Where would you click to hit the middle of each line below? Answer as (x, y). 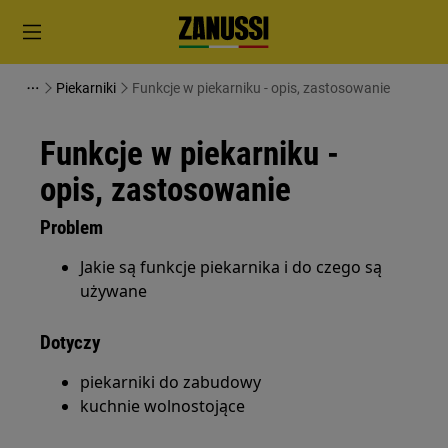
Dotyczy (70, 342)
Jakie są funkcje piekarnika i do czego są (231, 267)
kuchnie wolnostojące (163, 406)
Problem (72, 227)
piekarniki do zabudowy (171, 382)
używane (114, 291)
